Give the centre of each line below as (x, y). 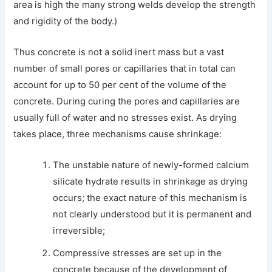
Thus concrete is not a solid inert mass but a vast (119, 53)
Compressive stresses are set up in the (138, 253)
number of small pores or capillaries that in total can (125, 69)
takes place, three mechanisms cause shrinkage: (118, 134)
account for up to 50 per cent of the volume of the (120, 85)
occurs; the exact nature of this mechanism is (150, 198)
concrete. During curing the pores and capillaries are (127, 102)
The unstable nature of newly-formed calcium (151, 165)
